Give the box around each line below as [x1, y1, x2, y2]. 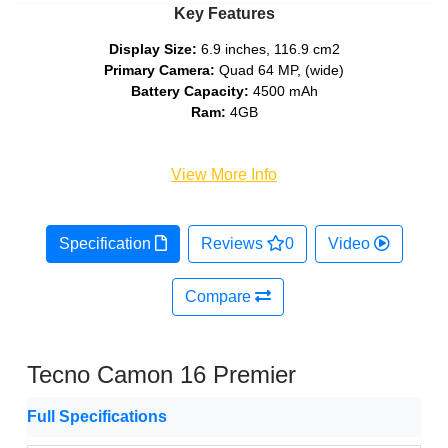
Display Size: [108, 41, 197, 58]
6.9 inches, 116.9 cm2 [196, 41, 340, 58]
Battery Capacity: [130, 83, 253, 100]
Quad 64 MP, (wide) [219, 62, 344, 79]
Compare [185, 288, 255, 306]
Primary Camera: [104, 62, 219, 79]
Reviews [200, 235, 267, 253]
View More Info [171, 166, 277, 184]
